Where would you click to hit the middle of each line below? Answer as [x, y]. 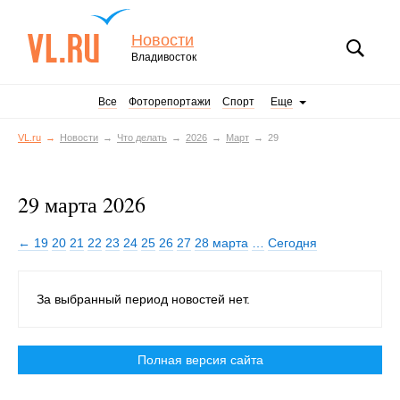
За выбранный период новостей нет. [143, 299]
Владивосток [164, 57]
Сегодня [292, 243]
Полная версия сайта [200, 360]
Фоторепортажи [170, 102]
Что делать [142, 137]
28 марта [221, 243]
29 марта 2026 [82, 204]
